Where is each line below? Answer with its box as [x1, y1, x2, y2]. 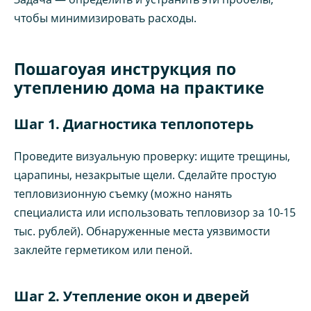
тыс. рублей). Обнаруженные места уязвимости [14, 224, 270, 239]
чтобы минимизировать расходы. [14, 10, 196, 26]
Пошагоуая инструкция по [14, 58, 236, 81]
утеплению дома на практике [14, 76, 264, 99]
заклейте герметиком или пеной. [14, 242, 192, 258]
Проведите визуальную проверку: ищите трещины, [14, 149, 290, 165]
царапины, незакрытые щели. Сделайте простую [14, 167, 276, 183]
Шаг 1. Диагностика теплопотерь [14, 115, 253, 134]
